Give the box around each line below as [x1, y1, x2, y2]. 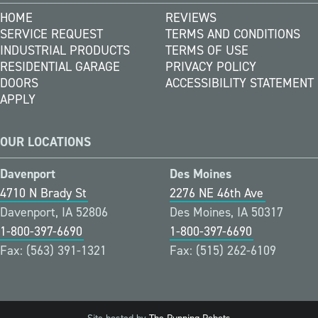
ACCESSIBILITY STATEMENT [165, 75, 314, 92]
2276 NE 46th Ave [170, 185, 263, 202]
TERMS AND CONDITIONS [165, 26, 300, 43]
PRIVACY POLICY [165, 58, 256, 76]
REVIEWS [165, 9, 216, 27]
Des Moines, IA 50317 [170, 204, 283, 221]
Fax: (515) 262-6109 [170, 242, 276, 260]
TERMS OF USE [165, 42, 248, 60]
